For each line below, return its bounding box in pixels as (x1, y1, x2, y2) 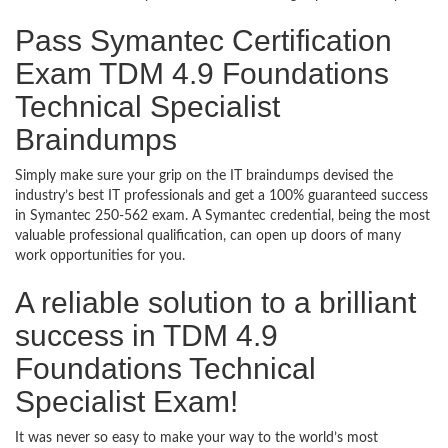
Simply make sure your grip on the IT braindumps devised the (15, 169, 393, 183)
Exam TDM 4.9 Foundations (15, 57, 389, 90)
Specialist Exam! (15, 385, 238, 418)
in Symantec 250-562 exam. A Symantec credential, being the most (15, 209, 430, 223)
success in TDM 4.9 (15, 319, 278, 352)
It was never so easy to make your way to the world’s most (15, 431, 378, 445)
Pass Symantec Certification (15, 24, 392, 57)
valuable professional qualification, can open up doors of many (15, 229, 401, 243)
